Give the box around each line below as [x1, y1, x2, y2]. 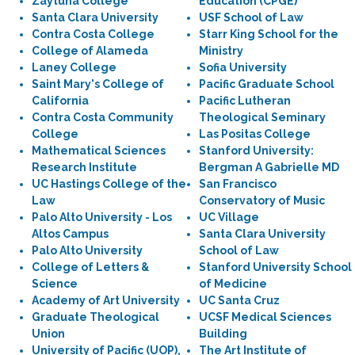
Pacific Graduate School [199, 78, 334, 90]
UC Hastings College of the [32, 177, 186, 190]
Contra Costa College [32, 28, 155, 40]
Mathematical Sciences [32, 144, 166, 157]
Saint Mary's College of [32, 78, 164, 90]
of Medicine [199, 277, 267, 290]
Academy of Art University [32, 294, 180, 307]
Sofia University [199, 61, 287, 74]
